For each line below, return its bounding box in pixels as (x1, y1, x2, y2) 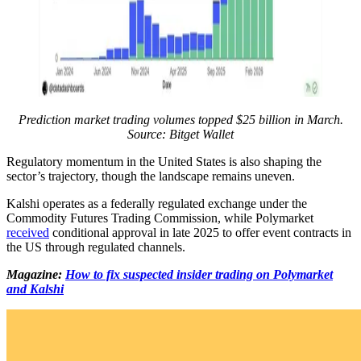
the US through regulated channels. (6, 239, 185, 254)
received (6, 225, 49, 239)
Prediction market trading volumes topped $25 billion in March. (18, 112, 343, 127)
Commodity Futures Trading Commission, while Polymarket (6, 210, 313, 225)
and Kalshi (6, 281, 64, 296)
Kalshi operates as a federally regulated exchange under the (6, 196, 307, 210)
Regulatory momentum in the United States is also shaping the (6, 154, 322, 168)
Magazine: (6, 267, 65, 281)
